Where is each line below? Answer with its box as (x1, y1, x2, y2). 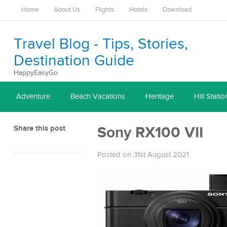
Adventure (16, 92, 50, 101)
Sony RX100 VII (97, 124, 203, 142)
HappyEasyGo (14, 69, 58, 77)
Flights (95, 6, 114, 14)
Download (163, 6, 192, 14)
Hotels (129, 6, 147, 14)
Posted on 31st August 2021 (97, 150, 189, 159)
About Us (54, 6, 80, 14)
